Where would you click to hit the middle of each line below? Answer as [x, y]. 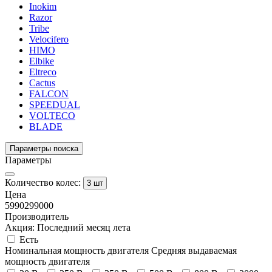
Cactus [42, 83]
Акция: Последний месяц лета [68, 227]
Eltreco [43, 72]
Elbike [42, 61]
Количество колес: [43, 182]
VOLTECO [52, 115]
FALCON [49, 93]
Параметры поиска [44, 148]
